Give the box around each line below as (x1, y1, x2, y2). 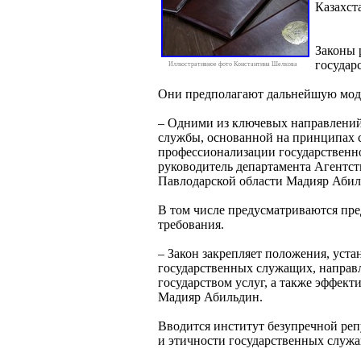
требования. (158, 217, 224, 231)
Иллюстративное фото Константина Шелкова (168, 60, 297, 68)
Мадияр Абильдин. (158, 289, 263, 304)
